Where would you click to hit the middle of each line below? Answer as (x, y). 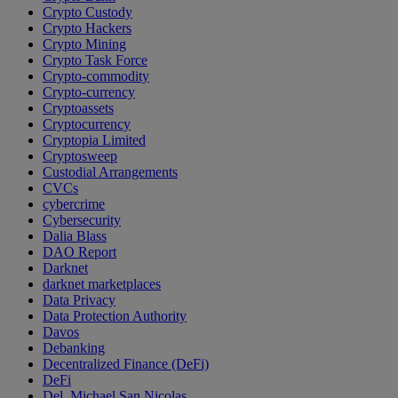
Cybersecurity (82, 220)
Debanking (74, 348)
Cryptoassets (78, 108)
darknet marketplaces (102, 284)
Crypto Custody (88, 12)
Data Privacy (79, 300)
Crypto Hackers (87, 28)
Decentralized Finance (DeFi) (126, 364)
